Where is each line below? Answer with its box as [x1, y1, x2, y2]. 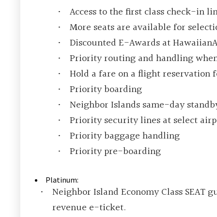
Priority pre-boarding [70, 144, 161, 160]
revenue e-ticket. [52, 200, 126, 216]
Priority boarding [70, 82, 142, 98]
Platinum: [46, 175, 78, 185]
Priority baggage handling [70, 128, 180, 144]
